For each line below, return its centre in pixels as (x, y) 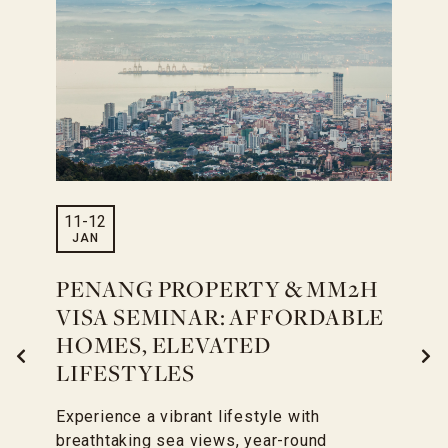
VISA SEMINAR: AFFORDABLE (220, 318)
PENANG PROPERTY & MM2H (217, 290)
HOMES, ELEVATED (164, 346)
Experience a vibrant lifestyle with (188, 416)
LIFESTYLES (126, 374)
